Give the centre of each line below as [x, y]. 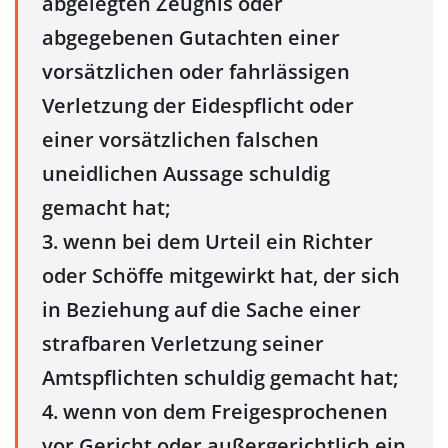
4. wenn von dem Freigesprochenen [215, 411]
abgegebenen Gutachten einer [191, 37]
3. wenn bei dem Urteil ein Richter [207, 241]
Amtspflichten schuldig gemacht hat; [220, 377]
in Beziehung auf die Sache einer [201, 309]
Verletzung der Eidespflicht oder [198, 105]
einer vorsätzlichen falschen [180, 139]
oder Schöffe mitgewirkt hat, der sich [221, 275]
